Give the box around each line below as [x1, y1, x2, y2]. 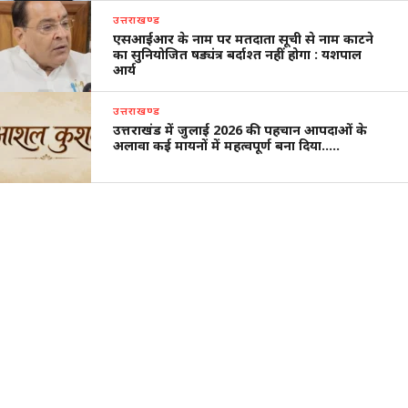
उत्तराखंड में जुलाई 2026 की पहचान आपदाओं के [113, 120, 368, 138]
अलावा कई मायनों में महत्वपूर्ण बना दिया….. [113, 136, 341, 154]
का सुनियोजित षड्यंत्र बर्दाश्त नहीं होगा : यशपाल [113, 45, 362, 63]
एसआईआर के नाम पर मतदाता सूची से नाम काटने [113, 29, 374, 47]
